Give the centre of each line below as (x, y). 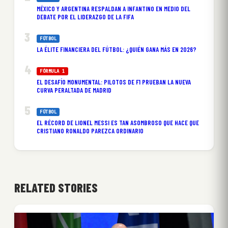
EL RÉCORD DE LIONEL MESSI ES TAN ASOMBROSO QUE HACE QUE (118, 123)
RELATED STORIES (56, 188)
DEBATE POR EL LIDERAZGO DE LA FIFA (85, 17)
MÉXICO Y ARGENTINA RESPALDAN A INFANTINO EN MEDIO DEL (113, 9)
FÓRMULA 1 (52, 72)
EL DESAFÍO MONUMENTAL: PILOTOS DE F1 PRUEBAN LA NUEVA (114, 82)
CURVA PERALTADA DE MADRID (74, 90)
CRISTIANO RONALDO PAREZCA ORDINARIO (90, 131)
